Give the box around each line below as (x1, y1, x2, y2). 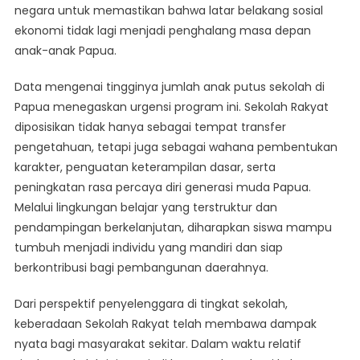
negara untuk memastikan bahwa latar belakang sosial (14, 2, 323, 19)
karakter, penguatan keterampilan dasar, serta (14, 159, 276, 176)
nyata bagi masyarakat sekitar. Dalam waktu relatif (14, 336, 301, 353)
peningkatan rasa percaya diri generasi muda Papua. (14, 179, 311, 196)
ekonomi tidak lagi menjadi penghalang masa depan (14, 22, 311, 39)
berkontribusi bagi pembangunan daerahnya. (14, 260, 268, 276)
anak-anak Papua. (14, 43, 117, 59)
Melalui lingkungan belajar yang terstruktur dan (14, 199, 277, 216)
